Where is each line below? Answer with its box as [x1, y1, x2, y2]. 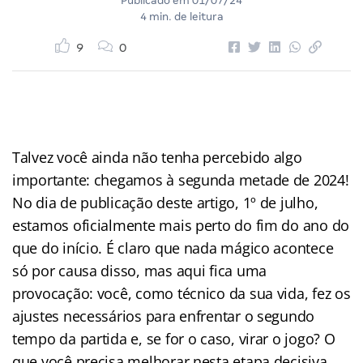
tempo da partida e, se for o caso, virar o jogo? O [12, 328, 335, 348]
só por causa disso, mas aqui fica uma [12, 260, 267, 280]
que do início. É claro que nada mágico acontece [12, 237, 334, 258]
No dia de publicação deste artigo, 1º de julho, [12, 192, 318, 212]
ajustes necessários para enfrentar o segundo [12, 305, 315, 326]
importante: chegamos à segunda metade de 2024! [12, 169, 349, 190]
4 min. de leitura [139, 10, 224, 23]
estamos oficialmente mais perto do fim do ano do [12, 215, 350, 235]
